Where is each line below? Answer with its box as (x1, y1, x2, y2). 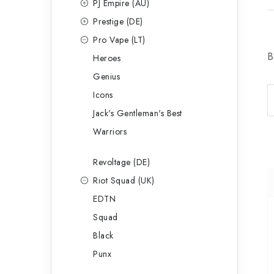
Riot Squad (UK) (93, 174, 155, 187)
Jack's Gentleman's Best (93, 107, 182, 119)
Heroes (93, 52, 120, 64)
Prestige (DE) (93, 15, 143, 28)
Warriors (93, 125, 127, 138)
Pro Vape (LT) (93, 34, 146, 46)
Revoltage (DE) (93, 156, 150, 168)
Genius (93, 70, 120, 83)
